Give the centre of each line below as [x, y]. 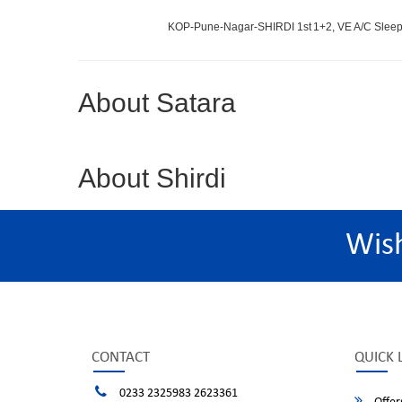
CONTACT [121, 358]
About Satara [157, 103]
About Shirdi [152, 178]
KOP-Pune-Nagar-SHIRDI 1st [240, 26]
